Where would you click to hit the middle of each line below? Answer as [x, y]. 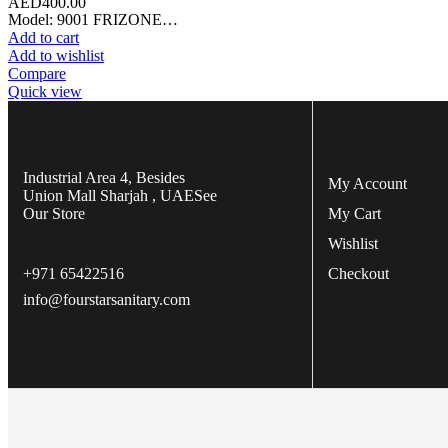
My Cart [355, 213]
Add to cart [43, 37]
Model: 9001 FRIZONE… [93, 19]
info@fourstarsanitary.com [106, 299]
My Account [368, 183]
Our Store [54, 213]
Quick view [45, 91]
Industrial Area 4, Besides [104, 177]
